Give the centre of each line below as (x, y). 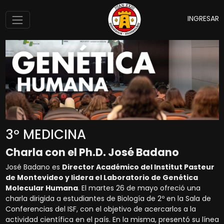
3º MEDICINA (45, 135)
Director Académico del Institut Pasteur (138, 167)
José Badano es (33, 167)
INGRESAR (202, 18)
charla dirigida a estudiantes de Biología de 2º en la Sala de (108, 199)
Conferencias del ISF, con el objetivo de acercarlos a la (100, 209)
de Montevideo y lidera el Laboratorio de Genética (101, 178)
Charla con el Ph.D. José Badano (92, 152)
